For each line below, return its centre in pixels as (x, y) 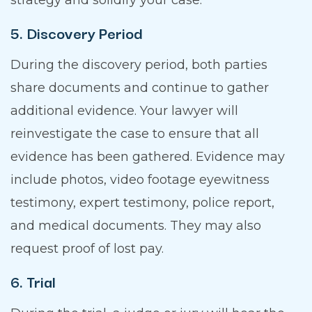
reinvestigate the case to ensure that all (135, 134)
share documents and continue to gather (140, 88)
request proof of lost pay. (87, 249)
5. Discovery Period (77, 33)
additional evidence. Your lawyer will (124, 111)
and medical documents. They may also (136, 226)
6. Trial (33, 281)
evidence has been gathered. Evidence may (148, 157)
